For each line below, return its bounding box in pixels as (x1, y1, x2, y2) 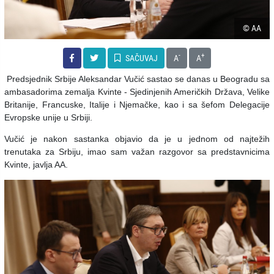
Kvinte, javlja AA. (4, 159, 70, 169)
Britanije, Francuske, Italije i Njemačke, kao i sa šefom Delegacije (4, 99, 270, 109)
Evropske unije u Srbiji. (4, 112, 95, 122)
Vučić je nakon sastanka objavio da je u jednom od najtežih (4, 133, 270, 144)
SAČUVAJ (123, 53, 158, 63)
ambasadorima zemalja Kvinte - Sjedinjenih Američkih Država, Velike (4, 86, 270, 97)
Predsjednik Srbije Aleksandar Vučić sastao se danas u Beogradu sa (4, 73, 270, 84)
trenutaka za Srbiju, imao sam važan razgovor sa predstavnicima (4, 146, 270, 157)
